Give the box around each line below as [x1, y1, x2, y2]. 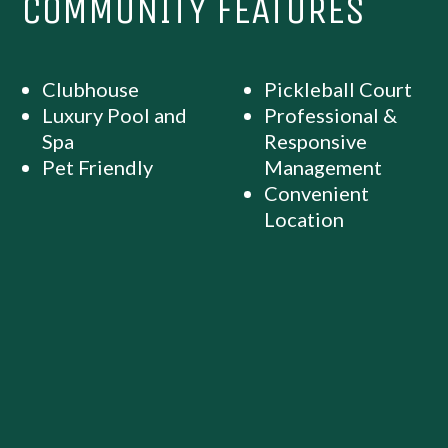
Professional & [264, 103, 397, 128]
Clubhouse [42, 77, 140, 102]
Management [264, 155, 382, 180]
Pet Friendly [42, 155, 154, 180]
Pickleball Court [264, 77, 412, 102]
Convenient [264, 181, 369, 206]
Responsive [264, 129, 367, 154]
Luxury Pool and [42, 103, 188, 128]
